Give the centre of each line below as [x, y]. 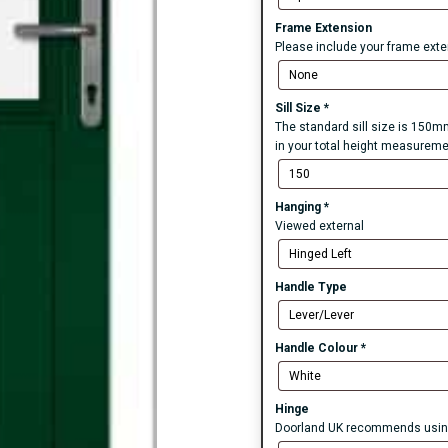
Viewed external [319, 226]
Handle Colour [317, 348]
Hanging [299, 207]
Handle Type [310, 287]
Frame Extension [323, 28]
